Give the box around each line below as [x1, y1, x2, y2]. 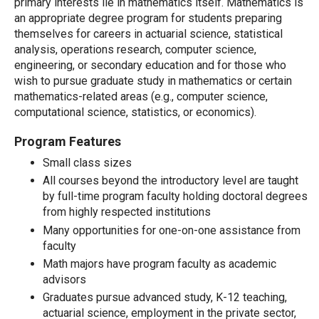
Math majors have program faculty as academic [43, 256, 276, 271]
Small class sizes [43, 156, 132, 170]
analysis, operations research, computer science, [14, 43, 256, 57]
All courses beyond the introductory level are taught [43, 174, 298, 188]
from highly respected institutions [43, 205, 211, 219]
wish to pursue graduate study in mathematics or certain [14, 74, 292, 88]
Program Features [14, 134, 121, 150]
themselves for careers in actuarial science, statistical [14, 27, 283, 41]
